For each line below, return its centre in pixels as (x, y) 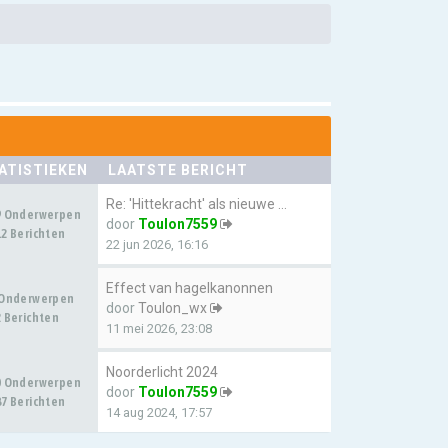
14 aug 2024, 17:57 (159, 412)
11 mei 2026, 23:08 (159, 328)
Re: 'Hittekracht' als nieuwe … (196, 204)
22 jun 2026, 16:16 (157, 244)
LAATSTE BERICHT (178, 170)
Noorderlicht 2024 (162, 372)
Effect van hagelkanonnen (189, 288)
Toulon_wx (172, 308)
